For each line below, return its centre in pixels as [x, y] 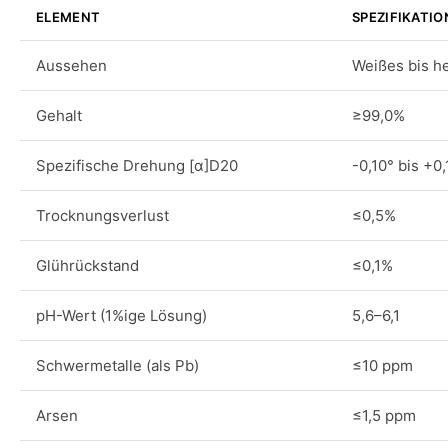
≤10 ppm [382, 365]
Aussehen [71, 65]
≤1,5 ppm [384, 415]
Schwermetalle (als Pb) [117, 365]
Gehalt [59, 115]
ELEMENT [68, 17]
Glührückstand [87, 265]
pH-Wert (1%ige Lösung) [121, 315]
